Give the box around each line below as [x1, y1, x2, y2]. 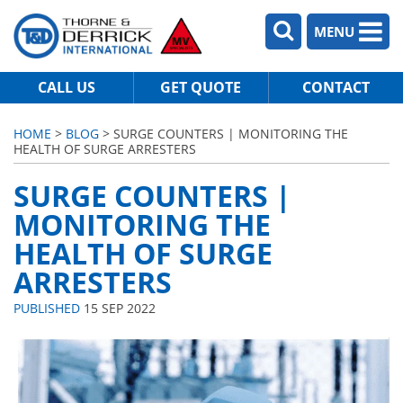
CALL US [38, 76, 96, 97]
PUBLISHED [13, 300, 80, 318]
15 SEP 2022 [80, 300, 156, 318]
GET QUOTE [160, 76, 242, 97]
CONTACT [301, 76, 370, 97]
